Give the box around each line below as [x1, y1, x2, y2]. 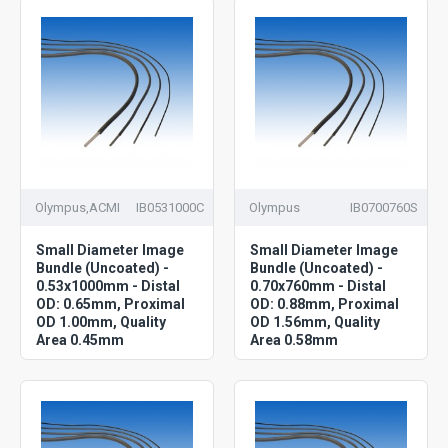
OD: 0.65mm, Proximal [36, 295, 185, 312]
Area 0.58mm [249, 331, 338, 348]
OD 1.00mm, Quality [36, 313, 166, 330]
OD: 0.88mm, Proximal [249, 295, 399, 312]
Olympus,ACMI [35, 199, 120, 215]
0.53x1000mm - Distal [36, 277, 180, 294]
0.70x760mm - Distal [249, 277, 386, 294]
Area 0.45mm [36, 331, 124, 348]
